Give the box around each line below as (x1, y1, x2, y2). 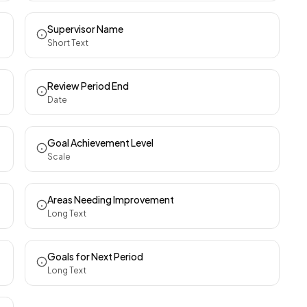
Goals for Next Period (47, 250, 143, 262)
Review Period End (47, 79, 129, 92)
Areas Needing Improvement (47, 193, 174, 206)
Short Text (47, 38, 88, 48)
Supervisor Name (47, 23, 123, 35)
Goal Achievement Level (47, 136, 153, 149)
